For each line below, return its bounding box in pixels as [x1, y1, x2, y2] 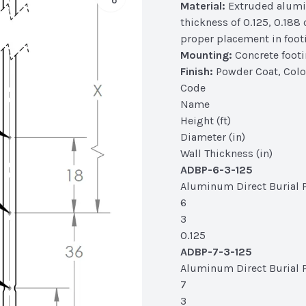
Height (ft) [180, 114, 231, 127]
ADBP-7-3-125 [180, 245, 252, 258]
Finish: [180, 65, 213, 78]
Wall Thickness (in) [180, 147, 273, 160]
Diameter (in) [180, 130, 245, 143]
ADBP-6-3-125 [180, 163, 253, 176]
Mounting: [180, 48, 232, 61]
